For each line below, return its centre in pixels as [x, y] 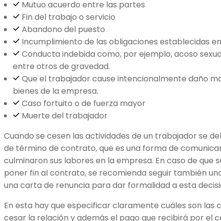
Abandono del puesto [64, 29]
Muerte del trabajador [64, 116]
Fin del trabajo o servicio [68, 17]
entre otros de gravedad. [62, 66]
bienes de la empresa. [56, 91]
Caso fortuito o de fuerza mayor [83, 103]
